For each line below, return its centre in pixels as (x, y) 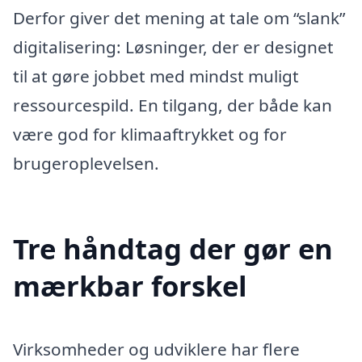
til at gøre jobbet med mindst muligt (156, 76)
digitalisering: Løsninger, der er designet (173, 47)
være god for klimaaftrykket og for (150, 135)
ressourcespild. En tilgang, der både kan (173, 105)
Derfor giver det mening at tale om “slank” (179, 18)
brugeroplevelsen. (86, 164)
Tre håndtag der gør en (173, 249)
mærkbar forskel (130, 286)
